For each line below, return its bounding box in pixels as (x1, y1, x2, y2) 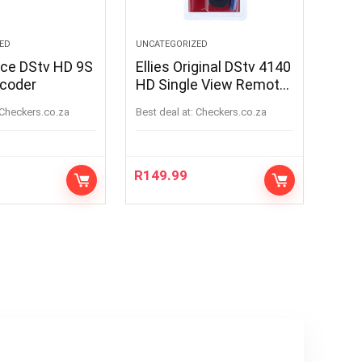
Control (136, 93, 184, 111)
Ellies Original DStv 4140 (136, 57, 292, 75)
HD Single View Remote (136, 75, 288, 93)
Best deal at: (136, 105, 194, 118)
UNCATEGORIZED (136, 38, 208, 49)
